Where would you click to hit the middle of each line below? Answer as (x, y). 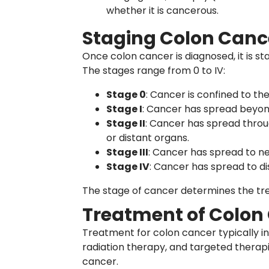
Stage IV (128, 167)
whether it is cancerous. (162, 11)
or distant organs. (148, 138)
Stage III (127, 152)
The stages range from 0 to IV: (154, 71)
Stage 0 (126, 95)
